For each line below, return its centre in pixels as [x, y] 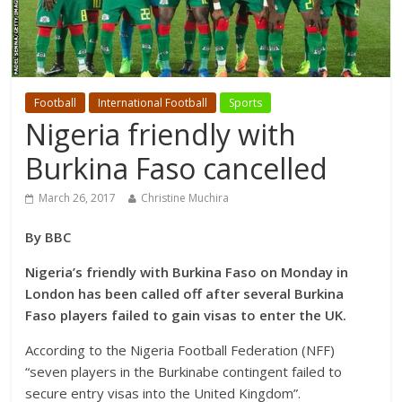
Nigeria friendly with [161, 134]
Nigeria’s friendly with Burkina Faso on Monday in [187, 271]
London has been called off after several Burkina [185, 293]
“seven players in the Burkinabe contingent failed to [184, 371]
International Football [153, 102]
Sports [246, 102]
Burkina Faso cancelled [177, 168]
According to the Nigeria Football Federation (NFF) [180, 350]
